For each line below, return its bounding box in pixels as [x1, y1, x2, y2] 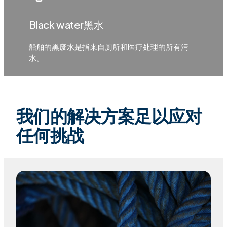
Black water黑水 [28, 18, 104, 31]
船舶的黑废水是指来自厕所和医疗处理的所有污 [28, 41, 188, 51]
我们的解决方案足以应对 [16, 104, 202, 127]
